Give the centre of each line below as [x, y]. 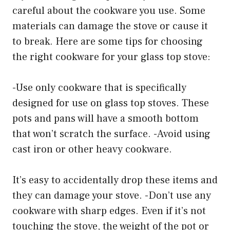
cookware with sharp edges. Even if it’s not [109, 211]
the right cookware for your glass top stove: [111, 57]
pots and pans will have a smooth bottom [106, 119]
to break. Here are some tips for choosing [108, 42]
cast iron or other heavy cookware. [92, 150]
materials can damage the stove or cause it [110, 26]
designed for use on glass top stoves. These [111, 103]
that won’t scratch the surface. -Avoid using [111, 134]
